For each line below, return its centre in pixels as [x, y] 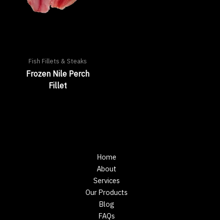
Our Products [106, 192]
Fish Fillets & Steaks [57, 61]
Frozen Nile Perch [57, 74]
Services [106, 181]
